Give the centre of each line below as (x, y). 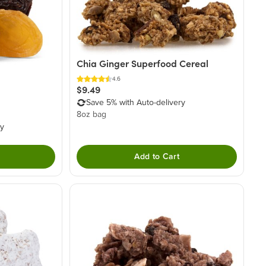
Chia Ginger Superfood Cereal (143, 64)
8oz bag (92, 115)
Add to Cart (157, 156)
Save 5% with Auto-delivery (136, 103)
